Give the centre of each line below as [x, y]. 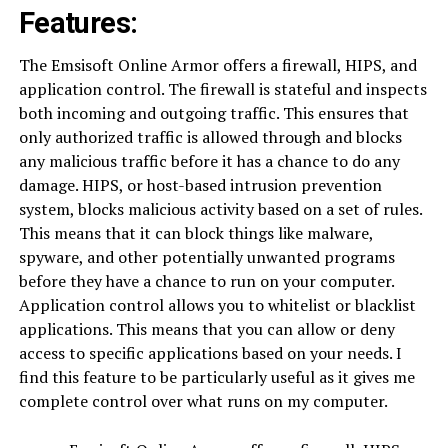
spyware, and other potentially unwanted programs [206, 257]
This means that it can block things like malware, [195, 233]
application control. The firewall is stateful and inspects [222, 89]
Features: [78, 23]
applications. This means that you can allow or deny [206, 329]
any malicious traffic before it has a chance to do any [209, 161]
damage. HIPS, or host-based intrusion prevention [200, 185]
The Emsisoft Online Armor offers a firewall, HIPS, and [217, 65]
